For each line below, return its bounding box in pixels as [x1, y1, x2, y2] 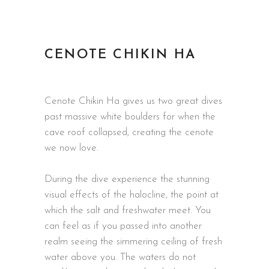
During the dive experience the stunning [44, 174, 210, 184]
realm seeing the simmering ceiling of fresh [44, 236, 222, 247]
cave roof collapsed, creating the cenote [44, 127, 214, 138]
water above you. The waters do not [44, 252, 196, 262]
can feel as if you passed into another [44, 220, 202, 231]
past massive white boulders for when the [44, 111, 216, 122]
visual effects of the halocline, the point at [44, 189, 219, 200]
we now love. [44, 142, 98, 153]
